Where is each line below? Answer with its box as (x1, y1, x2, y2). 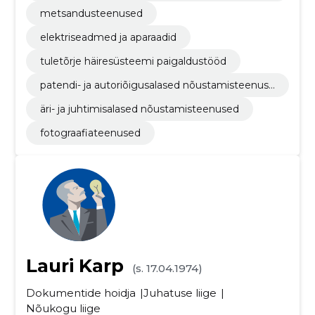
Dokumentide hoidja (25, 286, 136, 300)
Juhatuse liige (143, 286, 217, 300)
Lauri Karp (25, 255, 124, 277)
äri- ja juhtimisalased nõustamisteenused (39, 103, 239, 115)
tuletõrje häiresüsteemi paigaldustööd (39, 55, 226, 67)
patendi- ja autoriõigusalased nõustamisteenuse (39, 79, 275, 91)
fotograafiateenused (39, 127, 141, 139)
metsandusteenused (39, 7, 143, 20)
